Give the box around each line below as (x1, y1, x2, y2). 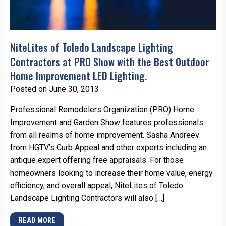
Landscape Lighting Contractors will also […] (10, 193, 164, 203)
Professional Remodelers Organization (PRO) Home (10, 104, 194, 115)
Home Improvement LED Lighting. (10, 68, 147, 83)
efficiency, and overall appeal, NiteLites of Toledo (10, 180, 183, 190)
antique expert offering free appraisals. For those (10, 155, 184, 165)
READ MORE (18, 216, 55, 225)
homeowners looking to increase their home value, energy (10, 167, 213, 178)
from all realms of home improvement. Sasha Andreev (10, 130, 199, 140)
